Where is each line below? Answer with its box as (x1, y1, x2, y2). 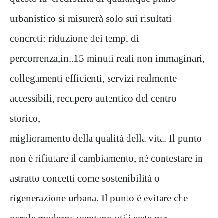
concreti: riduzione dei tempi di (10, 32, 139, 44)
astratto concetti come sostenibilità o (10, 172, 160, 183)
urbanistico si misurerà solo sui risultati (10, 12, 172, 24)
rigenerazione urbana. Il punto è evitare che (10, 192, 188, 203)
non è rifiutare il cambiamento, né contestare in (10, 152, 203, 163)
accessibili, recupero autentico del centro (10, 92, 177, 104)
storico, (10, 112, 40, 124)
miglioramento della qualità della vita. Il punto (10, 132, 202, 144)
